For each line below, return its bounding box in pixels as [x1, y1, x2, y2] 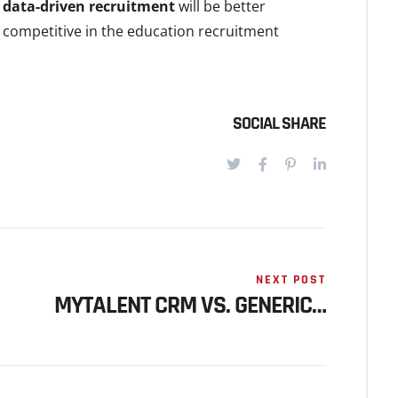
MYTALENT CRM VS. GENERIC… [54, 290, 326, 322]
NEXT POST [256, 272, 326, 288]
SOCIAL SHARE [233, 112, 326, 135]
